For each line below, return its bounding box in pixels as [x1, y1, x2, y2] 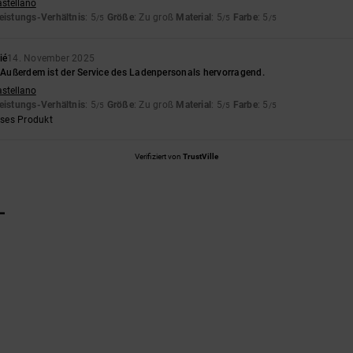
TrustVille [183, 152, 218, 162]
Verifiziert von [135, 152, 183, 162]
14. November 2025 [7, 53, 95, 65]
